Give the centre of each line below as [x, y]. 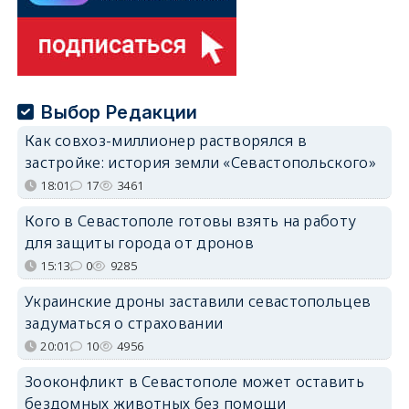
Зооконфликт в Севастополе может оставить [194, 381]
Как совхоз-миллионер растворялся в [166, 140]
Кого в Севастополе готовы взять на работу [190, 220]
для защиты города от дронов [139, 242]
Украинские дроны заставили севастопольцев [198, 301]
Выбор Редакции [120, 112]
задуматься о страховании [124, 323]
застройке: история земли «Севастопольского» [200, 162]
